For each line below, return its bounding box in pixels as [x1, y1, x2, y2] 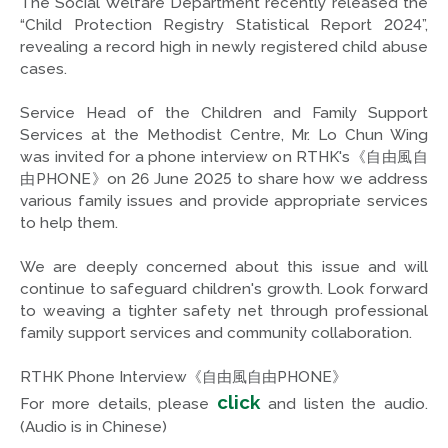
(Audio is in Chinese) [20, 417, 167, 436]
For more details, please [20, 394, 217, 413]
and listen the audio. [260, 394, 428, 413]
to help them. [20, 213, 118, 232]
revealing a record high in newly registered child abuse [20, 37, 428, 56]
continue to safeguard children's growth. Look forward [20, 279, 428, 298]
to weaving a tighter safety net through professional [20, 301, 428, 320]
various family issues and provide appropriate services [20, 191, 428, 210]
